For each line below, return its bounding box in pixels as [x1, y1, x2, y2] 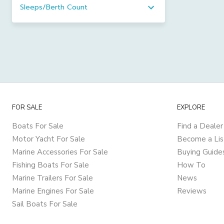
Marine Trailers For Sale [12, 173, 93, 183]
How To [177, 160, 205, 170]
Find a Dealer [177, 121, 223, 131]
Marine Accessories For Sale [12, 147, 108, 157]
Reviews [177, 186, 206, 196]
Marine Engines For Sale [12, 186, 94, 196]
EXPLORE [177, 103, 205, 112]
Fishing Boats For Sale [12, 160, 89, 170]
